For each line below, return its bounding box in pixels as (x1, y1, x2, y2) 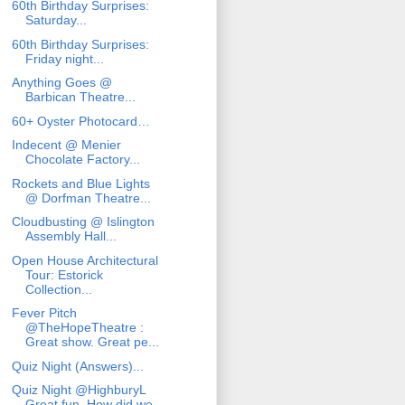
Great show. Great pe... (24, 334, 159, 350)
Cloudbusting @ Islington (11, 214, 155, 230)
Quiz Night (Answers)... (11, 358, 144, 373)
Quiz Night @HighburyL (11, 382, 146, 398)
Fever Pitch (11, 306, 77, 321)
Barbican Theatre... (24, 89, 136, 105)
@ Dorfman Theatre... (24, 190, 151, 205)
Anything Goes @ (11, 75, 112, 90)
